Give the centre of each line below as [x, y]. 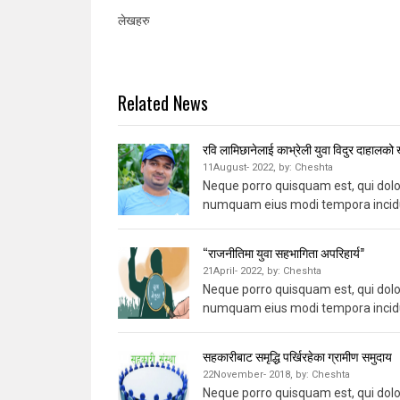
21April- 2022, [233, 271]
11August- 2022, [239, 168]
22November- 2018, [248, 375]
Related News [163, 103]
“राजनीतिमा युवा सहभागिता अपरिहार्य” [285, 253]
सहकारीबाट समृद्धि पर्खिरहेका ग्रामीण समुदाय [297, 356]
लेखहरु [134, 21]
